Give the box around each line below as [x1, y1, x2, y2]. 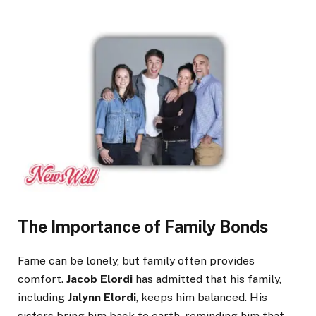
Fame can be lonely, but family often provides [18, 253, 255, 267]
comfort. [18, 272, 66, 286]
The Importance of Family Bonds [18, 217, 268, 236]
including [18, 290, 68, 304]
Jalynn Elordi [68, 290, 136, 304]
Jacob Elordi [66, 272, 133, 286]
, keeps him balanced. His [136, 290, 267, 304]
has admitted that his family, [133, 272, 281, 286]
